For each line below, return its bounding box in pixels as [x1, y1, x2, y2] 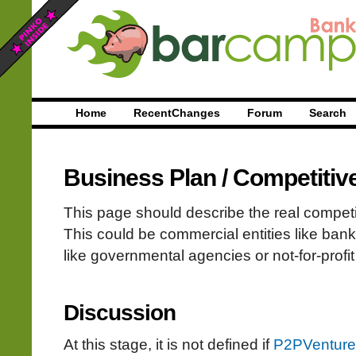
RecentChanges [133, 106, 220, 119]
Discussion [64, 300, 176, 325]
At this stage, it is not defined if [64, 336, 273, 354]
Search [309, 106, 346, 119]
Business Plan [64, 164, 216, 191]
